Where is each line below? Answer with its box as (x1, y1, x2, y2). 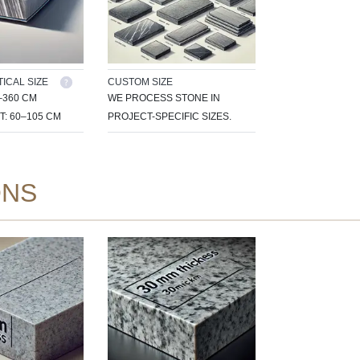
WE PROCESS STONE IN (108, 92, 220, 104)
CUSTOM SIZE (108, 76, 173, 88)
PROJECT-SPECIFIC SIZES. (108, 110, 231, 122)
